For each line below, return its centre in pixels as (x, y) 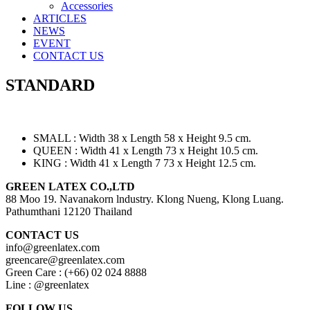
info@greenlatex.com (53, 247)
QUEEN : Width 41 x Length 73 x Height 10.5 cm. (146, 150)
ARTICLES (60, 18)
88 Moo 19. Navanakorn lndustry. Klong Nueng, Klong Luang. (145, 199)
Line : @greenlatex (47, 284)
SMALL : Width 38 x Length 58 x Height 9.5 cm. (142, 138)
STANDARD (50, 85)
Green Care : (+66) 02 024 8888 (76, 272)
